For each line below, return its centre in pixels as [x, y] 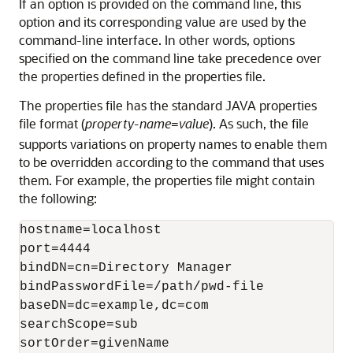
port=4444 [55, 249]
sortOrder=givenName [95, 344]
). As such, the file [259, 123]
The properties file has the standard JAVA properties [168, 105]
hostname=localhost [91, 230]
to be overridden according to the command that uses [171, 162]
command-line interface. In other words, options [157, 40]
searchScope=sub [79, 325]
